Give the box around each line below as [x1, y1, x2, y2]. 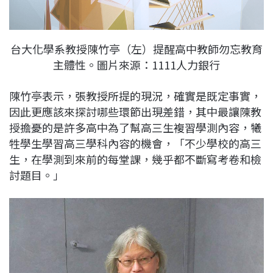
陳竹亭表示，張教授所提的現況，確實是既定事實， [9, 87, 261, 104]
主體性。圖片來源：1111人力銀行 [53, 56, 220, 73]
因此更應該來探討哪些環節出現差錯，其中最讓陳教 [9, 103, 261, 119]
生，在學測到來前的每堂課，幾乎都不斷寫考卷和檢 [9, 151, 261, 167]
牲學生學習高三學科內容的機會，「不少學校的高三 [9, 135, 261, 151]
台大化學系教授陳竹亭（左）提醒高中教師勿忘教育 [10, 40, 263, 57]
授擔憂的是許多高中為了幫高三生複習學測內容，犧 [9, 119, 261, 135]
